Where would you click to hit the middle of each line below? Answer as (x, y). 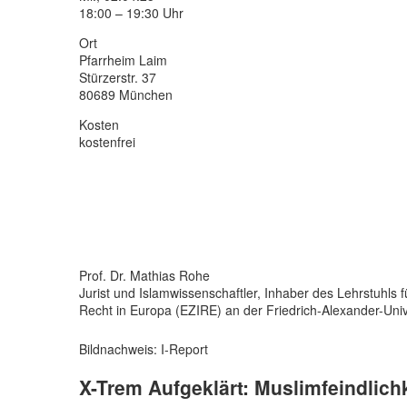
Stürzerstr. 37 (118, 78)
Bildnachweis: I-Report (144, 349)
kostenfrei (107, 142)
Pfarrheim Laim (123, 60)
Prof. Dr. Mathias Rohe (144, 276)
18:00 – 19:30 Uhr (131, 13)
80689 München (126, 95)
